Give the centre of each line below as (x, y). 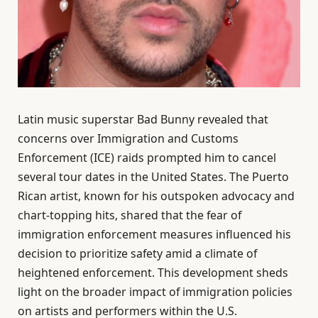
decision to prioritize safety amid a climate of (137, 254)
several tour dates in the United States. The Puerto (153, 177)
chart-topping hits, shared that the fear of (130, 215)
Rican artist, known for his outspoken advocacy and (156, 196)
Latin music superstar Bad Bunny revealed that (143, 120)
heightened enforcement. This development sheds (153, 273)
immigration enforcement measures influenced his (154, 235)
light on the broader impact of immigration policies (155, 292)
